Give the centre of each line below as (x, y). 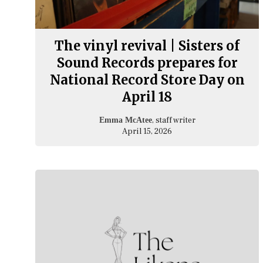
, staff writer (173, 120)
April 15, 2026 (147, 131)
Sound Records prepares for (147, 63)
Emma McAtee (125, 120)
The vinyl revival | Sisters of (147, 45)
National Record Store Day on (147, 80)
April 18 (147, 97)
